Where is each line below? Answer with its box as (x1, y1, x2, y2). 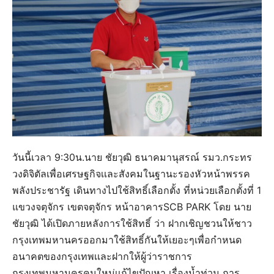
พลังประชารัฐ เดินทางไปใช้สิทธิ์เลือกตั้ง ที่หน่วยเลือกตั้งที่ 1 (12, 183, 261, 196)
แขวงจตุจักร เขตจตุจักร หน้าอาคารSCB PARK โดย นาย (12, 200, 251, 213)
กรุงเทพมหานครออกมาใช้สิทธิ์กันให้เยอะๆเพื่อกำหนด (12, 233, 242, 246)
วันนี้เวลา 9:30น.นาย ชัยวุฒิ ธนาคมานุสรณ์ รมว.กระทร (12, 150, 252, 163)
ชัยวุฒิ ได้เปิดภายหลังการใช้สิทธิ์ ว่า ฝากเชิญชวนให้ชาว (12, 217, 252, 229)
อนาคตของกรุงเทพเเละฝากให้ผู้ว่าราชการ (12, 250, 192, 262)
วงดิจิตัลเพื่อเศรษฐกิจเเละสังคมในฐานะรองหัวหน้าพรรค (12, 167, 250, 180)
